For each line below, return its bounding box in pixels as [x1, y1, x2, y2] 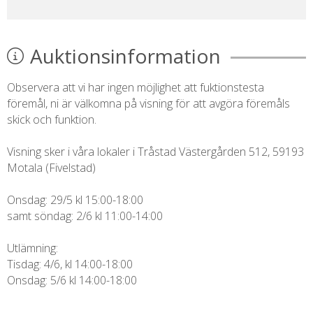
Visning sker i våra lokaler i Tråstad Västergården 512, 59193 [6, 143, 304, 159]
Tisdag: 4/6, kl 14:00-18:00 [6, 256, 133, 272]
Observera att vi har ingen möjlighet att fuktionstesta [6, 79, 264, 95]
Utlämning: [6, 240, 58, 256]
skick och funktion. [6, 111, 96, 127]
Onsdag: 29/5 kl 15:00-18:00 [6, 191, 143, 208]
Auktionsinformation [30, 42, 221, 69]
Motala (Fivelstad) [6, 159, 96, 175]
